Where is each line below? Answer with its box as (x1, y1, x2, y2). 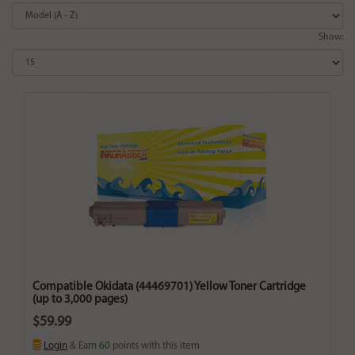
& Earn (67, 341, 99, 352)
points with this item (110, 341, 200, 352)
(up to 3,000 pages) (32, 294, 128, 307)
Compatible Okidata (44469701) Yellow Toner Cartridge (32, 281, 306, 294)
